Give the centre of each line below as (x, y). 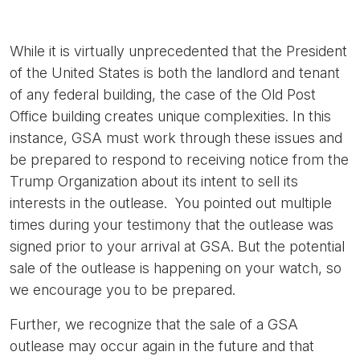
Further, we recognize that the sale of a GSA (154, 324)
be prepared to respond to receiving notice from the (179, 160)
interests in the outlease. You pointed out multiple (171, 203)
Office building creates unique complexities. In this (170, 116)
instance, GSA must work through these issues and (176, 138)
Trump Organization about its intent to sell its (154, 181)
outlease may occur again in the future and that (162, 346)
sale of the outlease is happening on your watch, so (176, 268)
